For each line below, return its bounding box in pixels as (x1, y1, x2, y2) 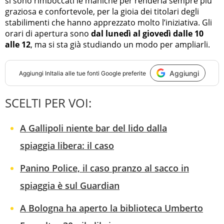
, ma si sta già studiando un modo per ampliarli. (30, 39, 210, 50)
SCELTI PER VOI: (5, 94, 91, 111)
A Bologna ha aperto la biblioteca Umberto (20, 202, 203, 214)
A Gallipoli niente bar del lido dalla (20, 122, 167, 134)
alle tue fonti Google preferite (63, 69, 146, 77)
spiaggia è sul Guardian (20, 179, 119, 192)
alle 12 (5, 39, 30, 50)
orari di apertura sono (5, 28, 91, 39)
